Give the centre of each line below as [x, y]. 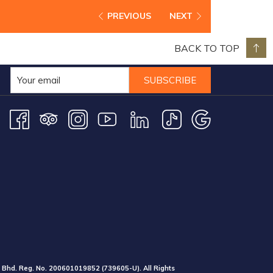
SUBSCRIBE [170, 80]
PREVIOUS [129, 16]
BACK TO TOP [207, 48]
